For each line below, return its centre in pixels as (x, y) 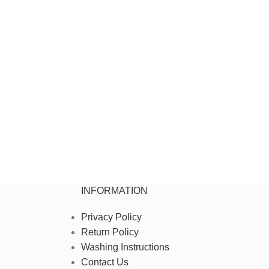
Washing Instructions (125, 247)
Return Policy (110, 232)
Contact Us (104, 262)
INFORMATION (114, 191)
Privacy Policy (111, 217)
